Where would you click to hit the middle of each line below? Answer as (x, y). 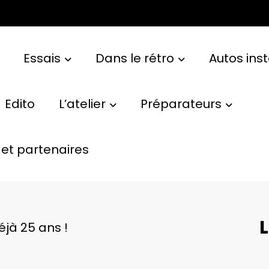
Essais (42, 58)
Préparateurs (181, 104)
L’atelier (82, 104)
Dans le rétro (134, 58)
